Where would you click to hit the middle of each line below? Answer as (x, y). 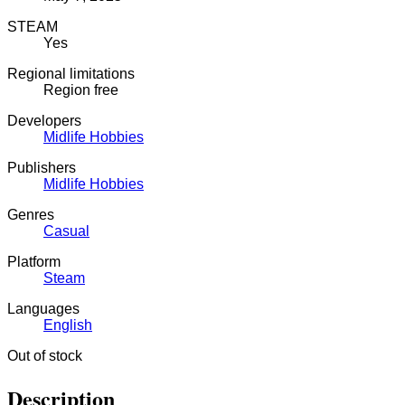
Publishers (42, 167)
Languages (43, 308)
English (68, 325)
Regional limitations (71, 73)
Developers (44, 120)
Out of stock (45, 355)
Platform (34, 261)
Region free (81, 89)
